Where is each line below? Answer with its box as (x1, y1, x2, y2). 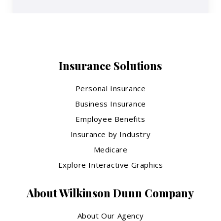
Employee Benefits (75, 113, 146, 124)
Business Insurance (75, 98, 146, 109)
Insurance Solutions (59, 58, 162, 73)
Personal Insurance (75, 83, 146, 93)
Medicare (93, 144, 128, 154)
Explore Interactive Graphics (58, 159, 163, 170)
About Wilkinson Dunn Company (27, 185, 194, 200)
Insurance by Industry (70, 129, 151, 139)
